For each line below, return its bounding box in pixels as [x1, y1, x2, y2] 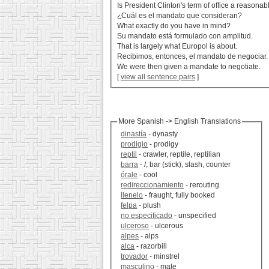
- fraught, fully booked [143, 191, 216, 200]
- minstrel [148, 252, 180, 261]
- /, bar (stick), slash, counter [138, 160, 231, 169]
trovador [121, 252, 148, 261]
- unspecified [172, 211, 217, 220]
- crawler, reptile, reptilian [137, 150, 221, 159]
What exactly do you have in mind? [117, 22, 231, 31]
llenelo [121, 191, 144, 200]
